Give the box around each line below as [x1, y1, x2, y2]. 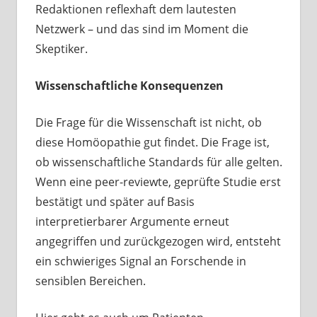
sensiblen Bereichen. [35, 273, 146, 289]
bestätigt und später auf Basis [35, 194, 195, 210]
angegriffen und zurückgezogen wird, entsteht [35, 234, 281, 250]
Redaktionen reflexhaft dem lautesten [35, 1, 236, 18]
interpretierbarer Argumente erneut [35, 214, 229, 230]
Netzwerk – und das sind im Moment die [35, 21, 248, 38]
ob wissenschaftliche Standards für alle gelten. [35, 154, 282, 171]
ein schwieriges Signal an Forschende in [35, 253, 246, 270]
